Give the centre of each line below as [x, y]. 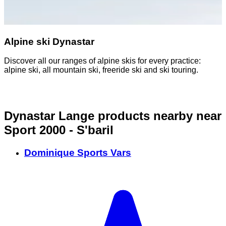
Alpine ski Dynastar [49, 41]
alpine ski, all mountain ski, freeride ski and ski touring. [101, 70]
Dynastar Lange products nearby [98, 116]
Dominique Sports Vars [78, 153]
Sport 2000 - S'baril [59, 130]
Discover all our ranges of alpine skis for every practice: [102, 61]
